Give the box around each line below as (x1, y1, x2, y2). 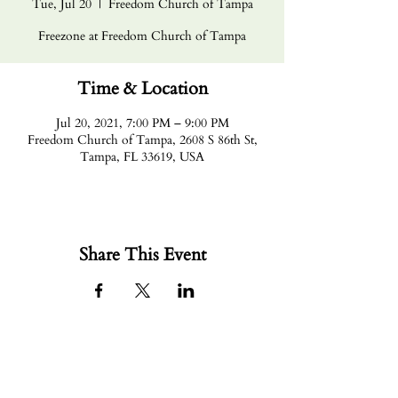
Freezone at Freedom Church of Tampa (38, 28, 246, 44)
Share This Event (78, 243, 206, 267)
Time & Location (76, 76, 208, 100)
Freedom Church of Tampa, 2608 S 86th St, (27, 131, 258, 148)
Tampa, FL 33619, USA (80, 148, 204, 165)
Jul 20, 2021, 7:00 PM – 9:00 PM (55, 115, 229, 131)
